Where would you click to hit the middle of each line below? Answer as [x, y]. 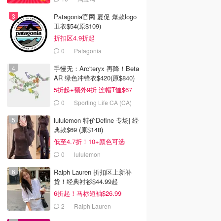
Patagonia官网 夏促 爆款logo [95, 17]
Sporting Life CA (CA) [103, 102]
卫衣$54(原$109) [77, 26]
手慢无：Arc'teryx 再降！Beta [96, 68]
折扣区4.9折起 [74, 38]
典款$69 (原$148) [78, 129]
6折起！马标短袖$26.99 [88, 193]
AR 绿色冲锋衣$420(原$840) [94, 78]
